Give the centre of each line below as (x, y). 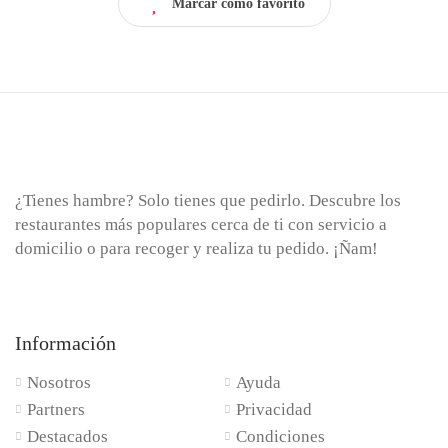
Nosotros (59, 382)
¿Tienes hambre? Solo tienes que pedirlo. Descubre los (208, 200)
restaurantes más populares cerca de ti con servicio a (201, 224)
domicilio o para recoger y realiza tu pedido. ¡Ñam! (196, 248)
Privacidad (274, 409)
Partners (56, 409)
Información (65, 342)
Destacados (67, 436)
